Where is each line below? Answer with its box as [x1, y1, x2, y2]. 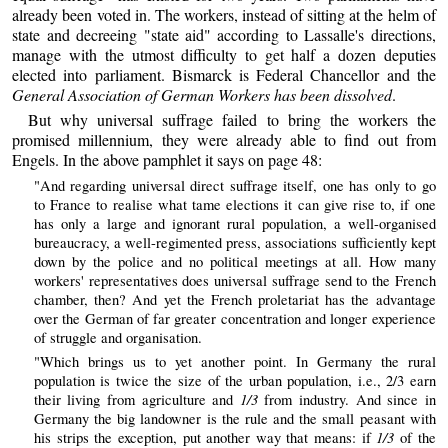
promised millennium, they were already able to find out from [12, 129, 436, 151]
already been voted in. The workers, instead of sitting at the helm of [12, 4, 436, 26]
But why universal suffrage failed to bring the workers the [28, 109, 436, 131]
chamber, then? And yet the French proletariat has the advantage [33, 289, 436, 309]
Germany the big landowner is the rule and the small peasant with [33, 409, 436, 429]
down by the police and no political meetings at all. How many [33, 251, 436, 271]
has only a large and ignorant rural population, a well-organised [33, 213, 436, 233]
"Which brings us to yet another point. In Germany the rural [33, 352, 436, 372]
